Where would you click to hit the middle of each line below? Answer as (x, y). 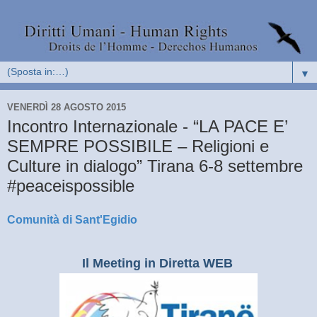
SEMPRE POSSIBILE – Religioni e (138, 146)
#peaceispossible (71, 186)
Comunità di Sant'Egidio (72, 219)
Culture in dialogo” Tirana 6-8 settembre (155, 166)
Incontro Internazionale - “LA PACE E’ (147, 127)
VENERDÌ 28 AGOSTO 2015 (67, 107)
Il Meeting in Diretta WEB (157, 263)
